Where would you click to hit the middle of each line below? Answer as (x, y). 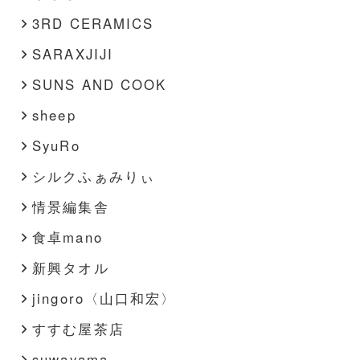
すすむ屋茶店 (78, 328)
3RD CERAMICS (93, 23)
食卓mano (67, 237)
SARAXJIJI (73, 53)
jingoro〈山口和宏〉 (104, 298)
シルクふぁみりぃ (94, 176)
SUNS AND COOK (99, 84)
